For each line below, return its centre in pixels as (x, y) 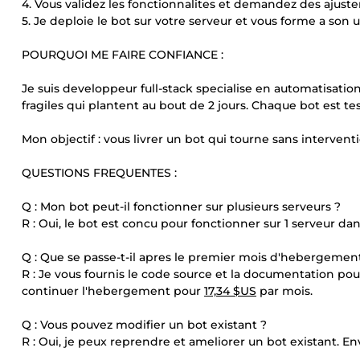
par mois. (284, 291)
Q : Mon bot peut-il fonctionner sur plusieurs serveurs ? (181, 207)
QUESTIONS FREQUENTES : (99, 173)
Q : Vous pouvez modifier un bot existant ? (144, 325)
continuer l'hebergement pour (113, 291)
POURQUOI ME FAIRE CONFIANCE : (123, 55)
